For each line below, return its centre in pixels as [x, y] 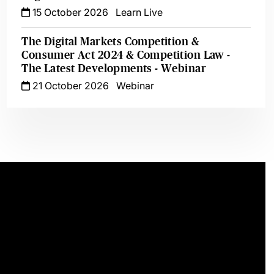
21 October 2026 [70, 86]
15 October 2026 [69, 12]
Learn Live [139, 12]
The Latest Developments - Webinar [114, 68]
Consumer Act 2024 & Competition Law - [126, 55]
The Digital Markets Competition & [110, 42]
